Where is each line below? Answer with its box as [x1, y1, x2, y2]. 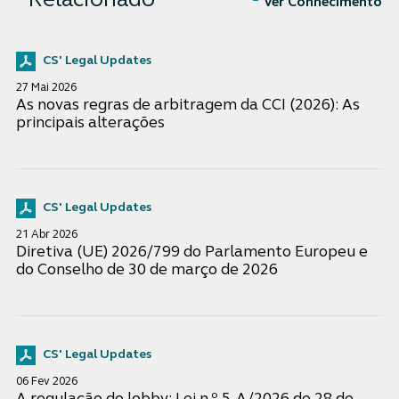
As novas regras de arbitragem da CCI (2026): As [15, 97, 360, 113]
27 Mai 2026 [15, 81, 77, 94]
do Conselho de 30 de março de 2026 [15, 262, 278, 278]
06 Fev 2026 [15, 376, 77, 388]
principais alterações [15, 115, 165, 131]
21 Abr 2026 [15, 228, 77, 240]
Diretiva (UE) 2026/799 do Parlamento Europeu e [15, 244, 368, 260]
